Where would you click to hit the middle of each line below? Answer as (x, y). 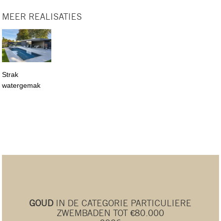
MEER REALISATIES (42, 17)
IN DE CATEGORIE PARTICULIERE (123, 203)
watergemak (21, 86)
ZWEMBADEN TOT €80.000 (110, 213)
